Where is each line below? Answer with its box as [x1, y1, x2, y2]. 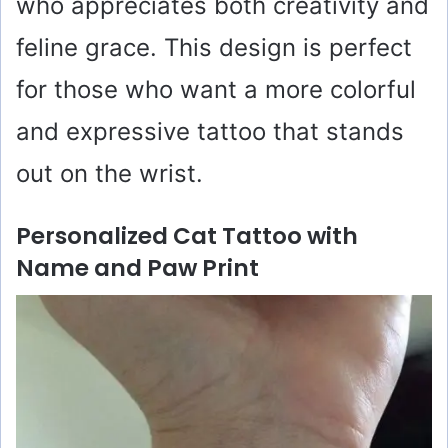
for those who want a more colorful [16, 74, 416, 104]
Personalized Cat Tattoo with [16, 219, 358, 252]
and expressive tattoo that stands [16, 116, 404, 146]
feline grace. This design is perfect [16, 32, 412, 62]
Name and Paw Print [16, 251, 259, 284]
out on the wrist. [16, 158, 203, 188]
